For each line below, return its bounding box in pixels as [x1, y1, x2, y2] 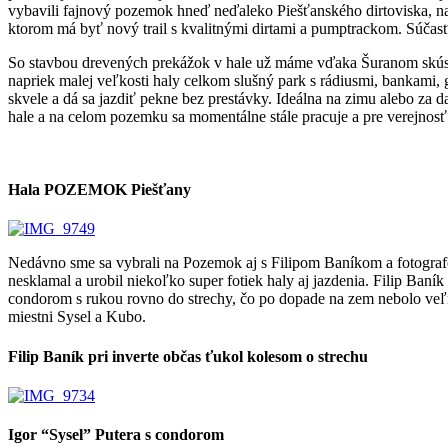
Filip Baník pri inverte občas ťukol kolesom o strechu [8, 347, 368, 365]
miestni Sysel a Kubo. [8, 308, 146, 326]
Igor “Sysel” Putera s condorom [8, 426, 224, 444]
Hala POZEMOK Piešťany [8, 181, 191, 199]
